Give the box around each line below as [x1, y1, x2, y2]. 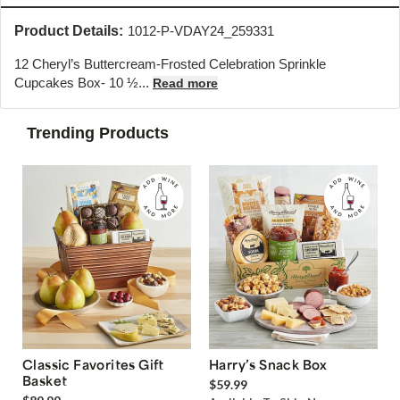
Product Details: [14, 22, 123, 38]
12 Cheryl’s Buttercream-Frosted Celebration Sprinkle [14, 55, 326, 71]
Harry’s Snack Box [209, 356, 328, 373]
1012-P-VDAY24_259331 [128, 22, 274, 38]
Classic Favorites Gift [22, 356, 164, 373]
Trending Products [27, 123, 169, 142]
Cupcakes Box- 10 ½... [14, 74, 153, 90]
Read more [153, 75, 218, 90]
